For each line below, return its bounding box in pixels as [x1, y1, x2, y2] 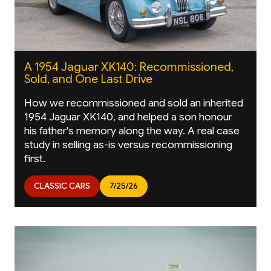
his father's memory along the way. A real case [24, 124, 240, 138]
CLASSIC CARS [34, 181, 90, 192]
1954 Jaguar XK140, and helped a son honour [24, 110, 232, 124]
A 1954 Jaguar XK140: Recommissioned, [24, 59, 233, 74]
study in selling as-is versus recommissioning [24, 138, 232, 152]
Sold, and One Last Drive [24, 71, 152, 86]
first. [24, 152, 45, 166]
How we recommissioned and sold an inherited [24, 96, 243, 110]
